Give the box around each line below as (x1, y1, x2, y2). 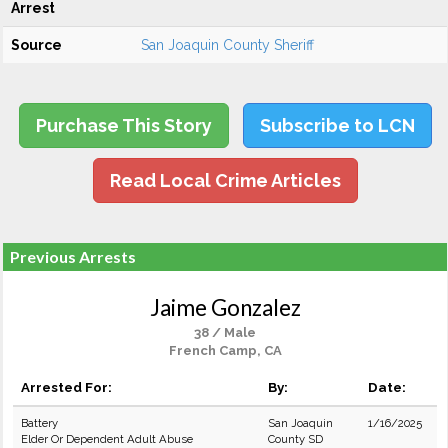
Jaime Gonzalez (149, 294, 301, 321)
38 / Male (194, 325, 256, 340)
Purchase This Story (35, 115, 212, 136)
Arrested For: (21, 379, 112, 395)
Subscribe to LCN (259, 115, 415, 136)
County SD (268, 432, 323, 446)
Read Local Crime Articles (109, 170, 341, 191)
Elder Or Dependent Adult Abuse (21, 432, 193, 446)
